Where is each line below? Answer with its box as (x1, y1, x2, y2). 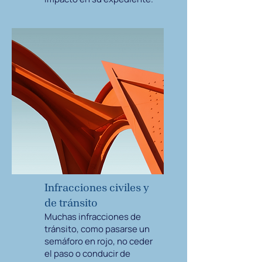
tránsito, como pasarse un (44, 223, 150, 235)
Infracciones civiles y (44, 181, 149, 194)
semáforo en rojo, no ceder (44, 235, 153, 247)
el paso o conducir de (44, 247, 130, 260)
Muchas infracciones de (44, 211, 141, 223)
